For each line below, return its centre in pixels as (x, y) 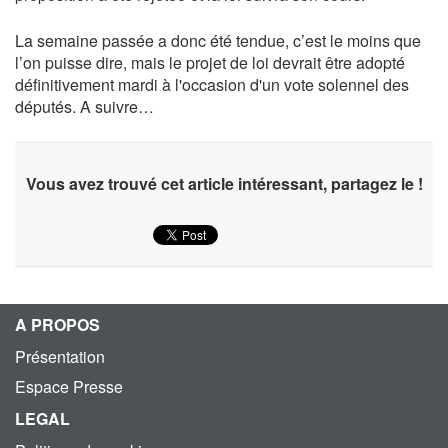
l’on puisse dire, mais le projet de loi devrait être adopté (210, 62)
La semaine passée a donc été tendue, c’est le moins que (218, 40)
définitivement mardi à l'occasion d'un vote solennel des (212, 84)
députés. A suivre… (84, 106)
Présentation (60, 356)
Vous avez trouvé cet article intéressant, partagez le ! (224, 183)
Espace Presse (69, 386)
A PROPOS (57, 324)
